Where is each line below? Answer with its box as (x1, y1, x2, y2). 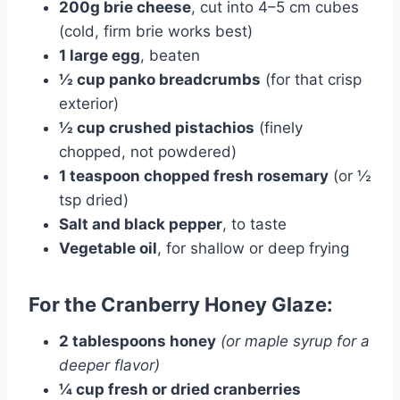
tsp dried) (59, 190, 129, 209)
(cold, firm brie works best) (59, 21, 253, 40)
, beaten (140, 46, 200, 64)
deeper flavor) (59, 355, 160, 374)
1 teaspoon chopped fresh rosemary (59, 166, 329, 185)
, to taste (222, 214, 287, 233)
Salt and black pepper (59, 214, 222, 233)
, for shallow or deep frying (157, 238, 349, 257)
